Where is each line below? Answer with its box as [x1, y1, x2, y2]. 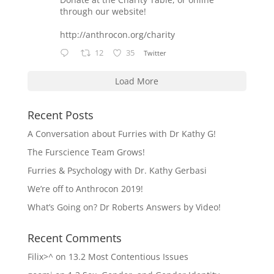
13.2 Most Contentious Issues [68, 251, 188, 263]
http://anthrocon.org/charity [59, 29, 175, 41]
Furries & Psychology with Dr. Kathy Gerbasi [27, 165, 207, 177]
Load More [115, 75, 159, 87]
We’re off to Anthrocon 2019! [27, 183, 143, 195]
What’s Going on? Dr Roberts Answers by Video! [27, 201, 221, 213]
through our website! [59, 6, 146, 18]
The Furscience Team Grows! [27, 146, 145, 158]
